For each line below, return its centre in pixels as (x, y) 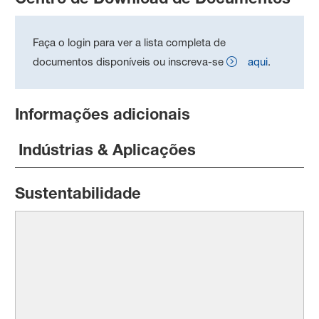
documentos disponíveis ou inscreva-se (129, 61)
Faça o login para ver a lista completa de (130, 42)
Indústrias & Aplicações (108, 149)
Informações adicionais (103, 114)
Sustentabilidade (78, 193)
